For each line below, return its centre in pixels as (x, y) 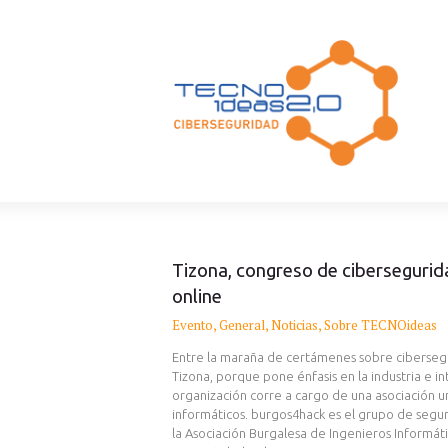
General (242, 325)
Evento (192, 325)
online (197, 296)
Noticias (294, 325)
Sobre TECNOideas (380, 325)
